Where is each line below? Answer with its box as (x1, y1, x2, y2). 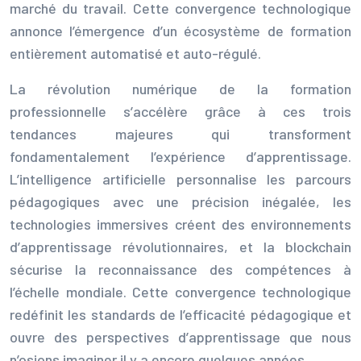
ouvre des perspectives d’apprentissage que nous (10, 327, 351, 346)
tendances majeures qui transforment (10, 124, 351, 143)
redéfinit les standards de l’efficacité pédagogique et (10, 305, 351, 323)
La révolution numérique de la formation (10, 79, 351, 98)
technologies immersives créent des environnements (10, 214, 351, 233)
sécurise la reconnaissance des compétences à (10, 259, 351, 278)
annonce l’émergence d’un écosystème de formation (10, 21, 351, 39)
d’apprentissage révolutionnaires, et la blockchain (10, 237, 351, 255)
